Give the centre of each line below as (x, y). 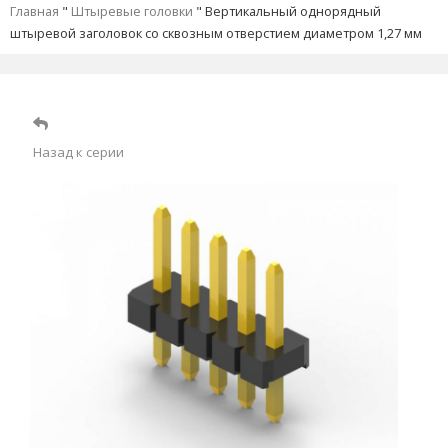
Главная (34, 11)
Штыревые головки (132, 11)
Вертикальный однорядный (293, 11)
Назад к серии (78, 152)
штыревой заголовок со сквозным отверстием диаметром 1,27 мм (216, 33)
